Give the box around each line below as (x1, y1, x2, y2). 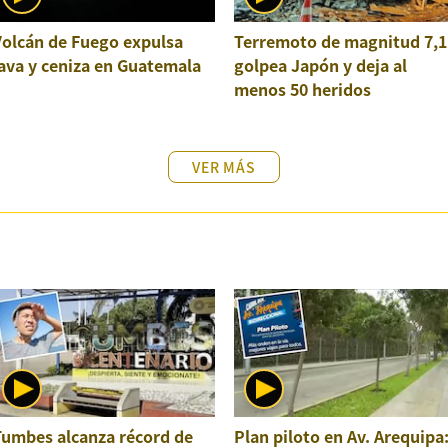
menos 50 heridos (233, 77, 371, 102)
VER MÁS (192, 157, 256, 178)
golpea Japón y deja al (233, 53, 407, 78)
